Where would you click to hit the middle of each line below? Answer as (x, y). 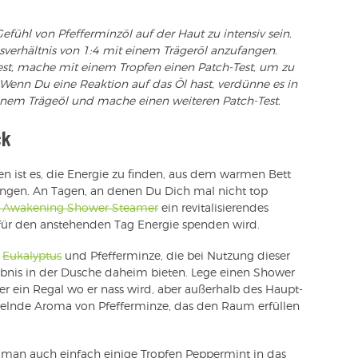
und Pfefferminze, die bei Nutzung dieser (176, 257)
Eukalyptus (32, 257)
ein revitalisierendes (213, 209)
